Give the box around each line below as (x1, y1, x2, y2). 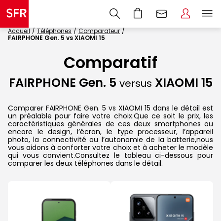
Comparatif (64, 51, 157, 74)
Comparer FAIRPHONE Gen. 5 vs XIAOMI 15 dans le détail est (8, 103, 213, 113)
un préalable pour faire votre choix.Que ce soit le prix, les (8, 110, 213, 121)
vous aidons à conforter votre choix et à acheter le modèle (8, 142, 213, 152)
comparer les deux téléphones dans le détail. (8, 158, 163, 168)
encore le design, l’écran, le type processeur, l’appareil (8, 126, 213, 137)
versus (119, 76, 152, 91)
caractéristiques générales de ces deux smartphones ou (8, 118, 213, 129)
